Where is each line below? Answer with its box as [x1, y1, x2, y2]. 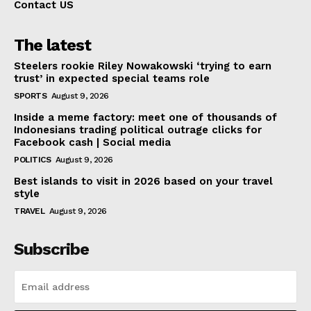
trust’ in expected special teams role [14, 72, 210, 85]
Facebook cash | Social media [14, 136, 171, 149]
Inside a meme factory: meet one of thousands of [14, 111, 277, 124]
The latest [14, 35, 91, 56]
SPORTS [14, 91, 47, 101]
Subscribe [14, 239, 89, 260]
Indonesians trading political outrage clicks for [14, 124, 262, 137]
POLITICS [14, 155, 51, 165]
